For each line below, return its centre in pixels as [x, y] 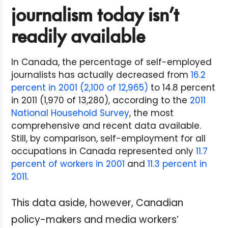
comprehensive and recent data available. [106, 126]
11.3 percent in [177, 164]
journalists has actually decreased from [101, 75]
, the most [151, 113]
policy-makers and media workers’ [95, 220]
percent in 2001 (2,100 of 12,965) [80, 88]
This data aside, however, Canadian [97, 203]
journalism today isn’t [95, 17]
